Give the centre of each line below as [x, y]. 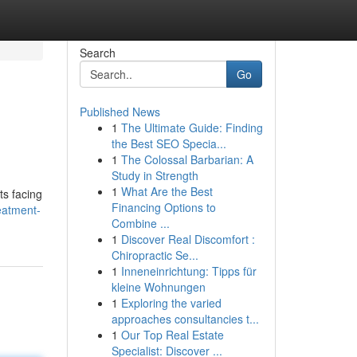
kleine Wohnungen [158, 287]
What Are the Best [167, 191]
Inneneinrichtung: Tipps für [188, 271]
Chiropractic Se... [155, 255]
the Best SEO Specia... [169, 143]
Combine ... [140, 223]
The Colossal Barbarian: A [187, 159]
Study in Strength [155, 175]
